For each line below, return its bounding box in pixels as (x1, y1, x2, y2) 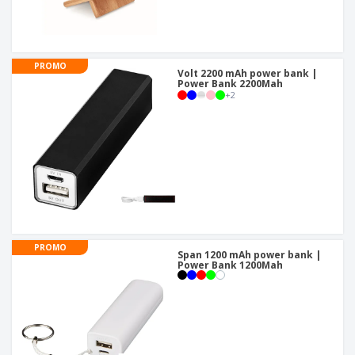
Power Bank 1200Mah (177, 258, 283, 273)
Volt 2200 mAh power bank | (177, 67, 317, 81)
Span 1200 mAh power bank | (177, 248, 321, 262)
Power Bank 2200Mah (177, 77, 283, 91)
